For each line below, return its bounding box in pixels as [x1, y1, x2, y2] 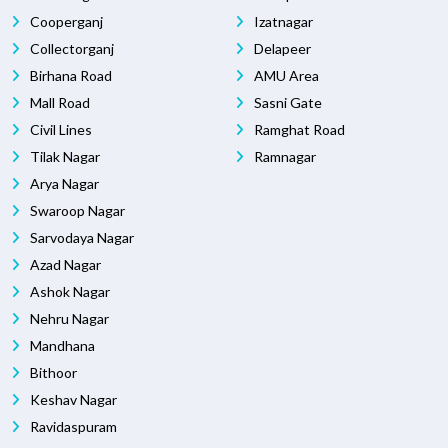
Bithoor [27, 364, 77, 382]
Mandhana [27, 337, 95, 355]
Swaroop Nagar [27, 202, 125, 220]
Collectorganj [27, 40, 114, 58]
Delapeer [251, 40, 311, 58]
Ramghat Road [251, 121, 345, 139]
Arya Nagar [27, 175, 99, 193]
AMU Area [251, 67, 319, 85]
